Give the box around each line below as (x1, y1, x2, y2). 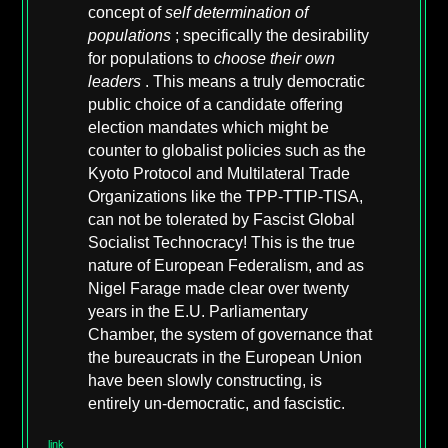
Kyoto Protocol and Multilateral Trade (88, 165, 351, 183)
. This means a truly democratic (145, 73, 366, 91)
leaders (88, 73, 146, 91)
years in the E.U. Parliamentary (88, 303, 309, 321)
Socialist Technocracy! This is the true (88, 234, 356, 252)
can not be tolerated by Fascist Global (88, 211, 356, 229)
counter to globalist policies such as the (88, 142, 367, 160)
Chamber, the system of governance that (88, 326, 373, 344)
